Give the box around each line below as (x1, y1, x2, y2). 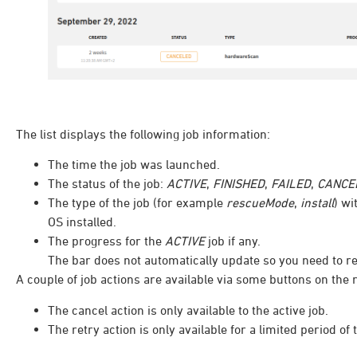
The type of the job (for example (48, 195, 226, 210)
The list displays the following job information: (16, 126, 270, 141)
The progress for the (48, 233, 165, 249)
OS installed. (48, 214, 116, 229)
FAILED (271, 176, 311, 191)
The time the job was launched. (48, 157, 220, 172)
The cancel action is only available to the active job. (48, 302, 328, 317)
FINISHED (213, 176, 265, 191)
